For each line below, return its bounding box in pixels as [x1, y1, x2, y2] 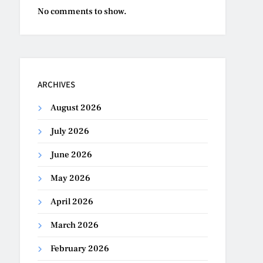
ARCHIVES [38, 78, 76, 90]
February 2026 [50, 242, 110, 254]
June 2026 [50, 149, 93, 160]
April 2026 [50, 195, 94, 207]
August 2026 [50, 102, 102, 113]
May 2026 [50, 172, 91, 184]
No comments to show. [38, 5, 127, 17]
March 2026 [50, 219, 99, 231]
